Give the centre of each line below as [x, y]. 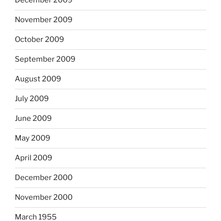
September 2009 [45, 59]
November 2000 [44, 198]
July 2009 [32, 99]
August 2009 [38, 79]
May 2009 [33, 138]
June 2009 [33, 119]
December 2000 [44, 178]
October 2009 [39, 40]
